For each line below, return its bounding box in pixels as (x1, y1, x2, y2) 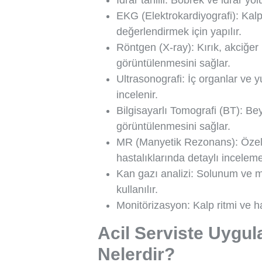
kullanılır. (116, 184, 158, 195)
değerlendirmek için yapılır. (116, 26, 242, 37)
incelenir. (116, 89, 158, 101)
